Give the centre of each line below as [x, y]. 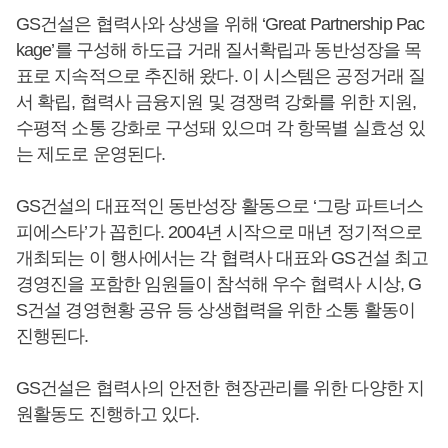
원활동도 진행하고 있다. [108, 413]
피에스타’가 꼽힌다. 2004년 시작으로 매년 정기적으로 [219, 231]
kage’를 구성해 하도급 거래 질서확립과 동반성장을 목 [219, 49]
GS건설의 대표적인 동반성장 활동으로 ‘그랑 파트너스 [219, 205]
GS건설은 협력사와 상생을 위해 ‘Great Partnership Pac [220, 23]
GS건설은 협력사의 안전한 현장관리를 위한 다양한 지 [220, 387]
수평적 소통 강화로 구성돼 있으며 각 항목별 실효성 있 [221, 127]
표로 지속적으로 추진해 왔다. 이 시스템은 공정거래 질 [221, 75]
